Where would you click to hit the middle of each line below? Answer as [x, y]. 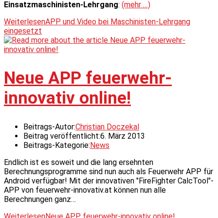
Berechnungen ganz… [40, 199]
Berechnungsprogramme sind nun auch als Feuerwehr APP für [109, 171]
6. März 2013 [123, 136]
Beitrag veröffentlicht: [62, 136]
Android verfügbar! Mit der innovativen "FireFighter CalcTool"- [109, 181]
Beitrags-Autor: [49, 127]
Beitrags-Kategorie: [57, 145]
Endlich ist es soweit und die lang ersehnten [79, 162]
